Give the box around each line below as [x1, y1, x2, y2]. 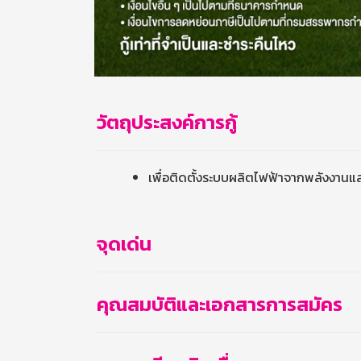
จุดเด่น [97, 229, 151, 258]
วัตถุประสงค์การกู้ [97, 107, 237, 136]
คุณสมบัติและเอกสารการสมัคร [97, 289, 342, 318]
